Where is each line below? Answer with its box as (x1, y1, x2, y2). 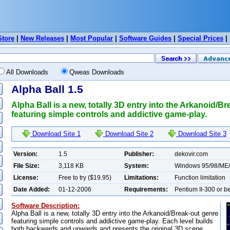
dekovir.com (175, 150, 208, 158)
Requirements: (124, 185, 168, 193)
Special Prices (178, 34, 223, 42)
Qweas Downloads (69, 68, 124, 76)
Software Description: (11, 201, 80, 209)
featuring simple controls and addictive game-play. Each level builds (11, 217, 213, 225)
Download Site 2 (103, 129, 154, 138)
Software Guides (119, 34, 171, 42)
